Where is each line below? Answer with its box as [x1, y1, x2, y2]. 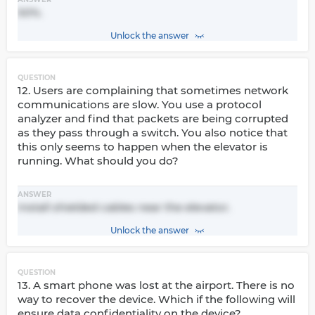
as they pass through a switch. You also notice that [18, 126, 288, 139]
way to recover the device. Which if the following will [18, 292, 295, 306]
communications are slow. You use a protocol [18, 98, 262, 111]
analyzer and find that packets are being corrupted [18, 112, 288, 125]
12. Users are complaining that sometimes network [18, 84, 288, 97]
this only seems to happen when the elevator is [18, 140, 268, 153]
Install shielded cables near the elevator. [18, 200, 230, 214]
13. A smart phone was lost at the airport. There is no [18, 278, 295, 292]
